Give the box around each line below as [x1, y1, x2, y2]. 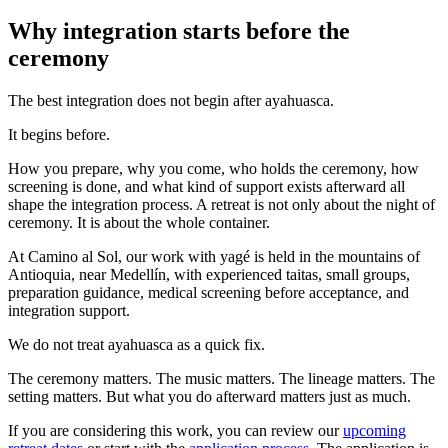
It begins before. [8, 126, 110, 144]
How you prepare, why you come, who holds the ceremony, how [8, 160, 419, 178]
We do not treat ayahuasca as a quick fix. [8, 336, 265, 354]
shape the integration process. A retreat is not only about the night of [8, 196, 435, 214]
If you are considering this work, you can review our [8, 422, 343, 440]
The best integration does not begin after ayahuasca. [8, 92, 334, 110]
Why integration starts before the [8, 18, 350, 45]
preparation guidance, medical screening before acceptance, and [8, 284, 409, 302]
